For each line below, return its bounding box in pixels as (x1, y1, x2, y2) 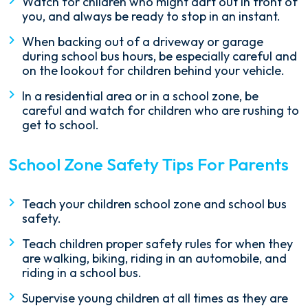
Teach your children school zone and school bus (22, 196, 287, 212)
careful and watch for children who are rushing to (22, 102, 299, 119)
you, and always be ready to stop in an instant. (22, 8, 280, 25)
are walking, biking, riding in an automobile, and (22, 250, 287, 267)
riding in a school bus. (22, 265, 142, 281)
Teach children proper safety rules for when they (22, 236, 293, 252)
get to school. (22, 117, 99, 133)
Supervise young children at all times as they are (22, 290, 288, 307)
